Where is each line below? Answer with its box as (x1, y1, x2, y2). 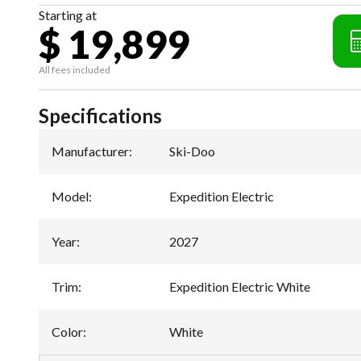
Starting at (39, 6, 97, 23)
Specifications (39, 103, 162, 127)
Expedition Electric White (169, 278, 310, 294)
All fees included (39, 63, 110, 76)
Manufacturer (52, 143, 129, 159)
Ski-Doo (169, 143, 215, 159)
